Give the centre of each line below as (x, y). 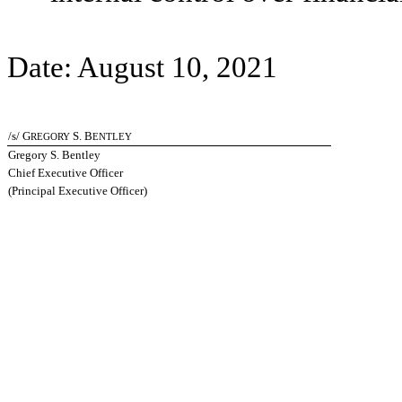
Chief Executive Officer (66, 173)
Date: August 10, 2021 (142, 67)
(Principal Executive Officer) (78, 191)
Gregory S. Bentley (55, 155)
